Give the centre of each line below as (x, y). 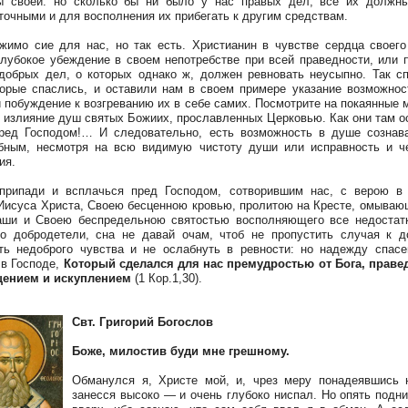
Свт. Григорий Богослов (143, 322)
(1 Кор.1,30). (167, 278)
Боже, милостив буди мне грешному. (181, 351)
